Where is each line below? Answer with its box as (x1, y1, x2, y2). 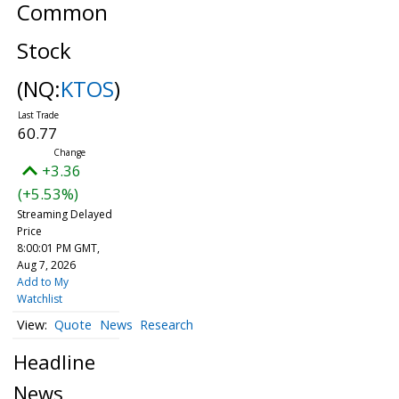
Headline (13, 347, 95, 375)
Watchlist (16, 291, 62, 306)
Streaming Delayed (16, 207, 112, 222)
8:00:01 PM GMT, (16, 240, 100, 256)
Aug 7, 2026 (16, 257, 76, 273)
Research (140, 316, 194, 334)
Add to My (16, 274, 69, 289)
